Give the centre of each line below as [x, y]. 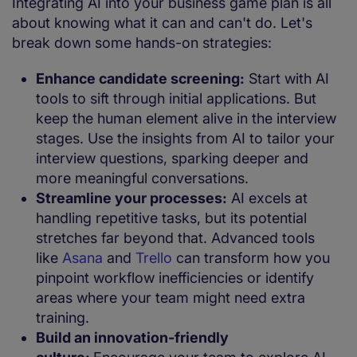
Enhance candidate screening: [140, 79]
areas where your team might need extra [171, 298]
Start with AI [287, 79]
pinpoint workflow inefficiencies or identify [175, 278]
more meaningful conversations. [144, 178]
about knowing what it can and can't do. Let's [162, 23]
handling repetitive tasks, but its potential [171, 218]
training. [65, 318]
